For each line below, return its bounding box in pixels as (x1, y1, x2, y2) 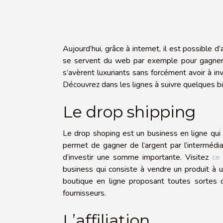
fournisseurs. (63, 188, 106, 199)
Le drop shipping (63, 102, 196, 122)
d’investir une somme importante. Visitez (63, 152, 212, 163)
